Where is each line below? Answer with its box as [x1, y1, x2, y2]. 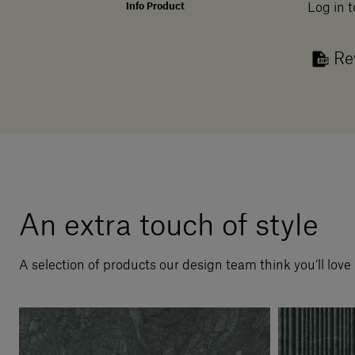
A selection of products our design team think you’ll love [19, 258, 351, 272]
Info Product [125, 2, 185, 12]
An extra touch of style [19, 212, 319, 241]
